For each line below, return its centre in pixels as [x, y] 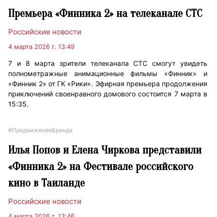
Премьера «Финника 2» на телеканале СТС [105, 14]
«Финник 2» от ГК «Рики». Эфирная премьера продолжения [108, 84]
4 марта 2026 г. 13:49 [42, 47]
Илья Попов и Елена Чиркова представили [105, 150]
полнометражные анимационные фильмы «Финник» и [108, 74]
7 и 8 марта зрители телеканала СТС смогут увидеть [108, 63]
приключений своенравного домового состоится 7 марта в [108, 94]
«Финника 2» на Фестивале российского [101, 167]
